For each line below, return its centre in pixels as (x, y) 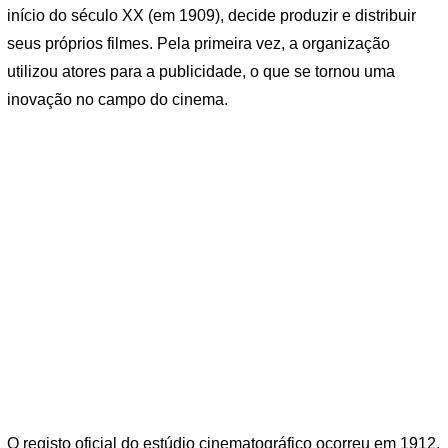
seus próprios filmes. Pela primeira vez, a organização (198, 44)
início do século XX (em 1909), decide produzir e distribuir (211, 16)
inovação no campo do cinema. (117, 100)
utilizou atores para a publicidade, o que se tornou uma (201, 72)
